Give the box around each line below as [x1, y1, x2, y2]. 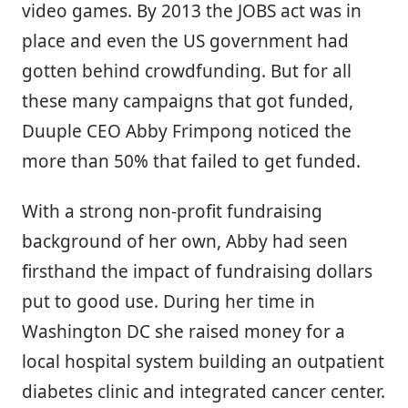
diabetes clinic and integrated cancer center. [22, 380, 385, 404]
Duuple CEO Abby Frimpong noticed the [22, 119, 352, 144]
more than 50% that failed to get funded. [22, 149, 361, 174]
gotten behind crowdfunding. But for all [22, 59, 352, 84]
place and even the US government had [22, 29, 349, 54]
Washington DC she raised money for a [22, 320, 345, 344]
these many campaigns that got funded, [22, 89, 353, 114]
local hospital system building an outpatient [22, 350, 384, 374]
